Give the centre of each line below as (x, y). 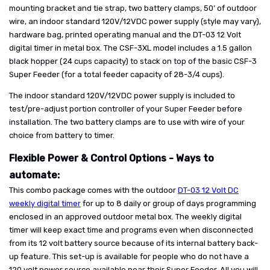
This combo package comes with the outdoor (93, 190)
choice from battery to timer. (62, 135)
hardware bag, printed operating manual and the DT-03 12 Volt (125, 35)
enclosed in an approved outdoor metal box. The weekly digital (125, 217)
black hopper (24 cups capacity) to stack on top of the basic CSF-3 (133, 61)
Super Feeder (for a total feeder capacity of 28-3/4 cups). (117, 74)
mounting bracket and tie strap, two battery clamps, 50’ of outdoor (133, 8)
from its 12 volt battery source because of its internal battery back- (133, 243)
